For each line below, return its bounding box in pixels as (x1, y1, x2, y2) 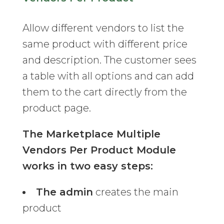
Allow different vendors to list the (22, 22, 184, 34)
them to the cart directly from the (22, 86, 187, 98)
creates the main (92, 186, 178, 198)
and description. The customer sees (22, 54, 196, 66)
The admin (35, 186, 93, 198)
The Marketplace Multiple (22, 128, 160, 140)
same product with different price (22, 38, 187, 50)
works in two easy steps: (22, 160, 153, 172)
